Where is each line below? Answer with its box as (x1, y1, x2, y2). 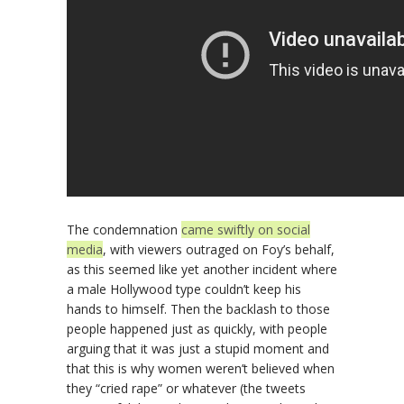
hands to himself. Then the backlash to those (67, 299, 330, 317)
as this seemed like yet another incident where (67, 260, 337, 278)
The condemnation (67, 220, 181, 238)
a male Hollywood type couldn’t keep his (67, 280, 301, 298)
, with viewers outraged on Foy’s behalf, (103, 240, 335, 258)
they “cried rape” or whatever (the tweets (67, 379, 306, 397)
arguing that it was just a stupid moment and (67, 339, 329, 357)
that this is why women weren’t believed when (67, 359, 335, 377)
